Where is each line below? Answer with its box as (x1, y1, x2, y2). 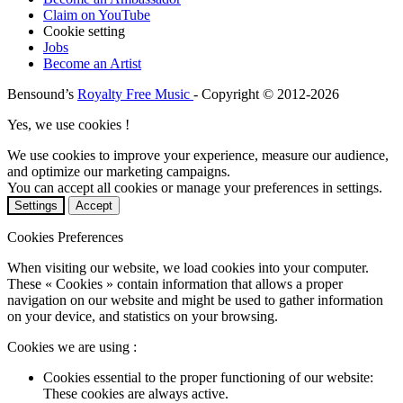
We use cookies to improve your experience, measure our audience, (7, 147, 389, 163)
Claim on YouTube (43, 6, 150, 22)
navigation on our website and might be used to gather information (7, 291, 383, 308)
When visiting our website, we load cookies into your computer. (7, 259, 369, 275)
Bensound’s (7, 85, 77, 102)
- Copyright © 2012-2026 (193, 85, 339, 102)
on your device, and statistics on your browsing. (7, 308, 278, 324)
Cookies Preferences (7, 228, 123, 245)
